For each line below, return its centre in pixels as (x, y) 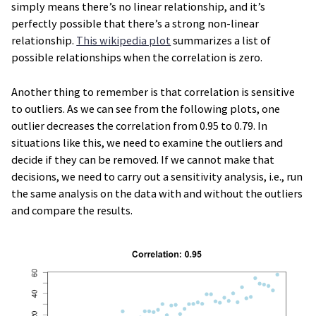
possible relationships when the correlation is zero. (137, 57)
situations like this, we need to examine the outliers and (147, 142)
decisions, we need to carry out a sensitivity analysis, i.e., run (157, 176)
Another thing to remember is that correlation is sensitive (153, 91)
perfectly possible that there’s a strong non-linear (135, 24)
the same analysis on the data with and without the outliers (157, 193)
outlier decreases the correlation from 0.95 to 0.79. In (140, 125)
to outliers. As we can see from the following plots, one (146, 108)
